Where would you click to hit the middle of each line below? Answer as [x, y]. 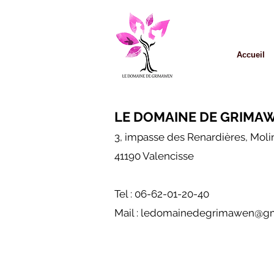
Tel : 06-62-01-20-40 [162, 194]
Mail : [128, 213]
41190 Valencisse [154, 156]
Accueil [251, 55]
